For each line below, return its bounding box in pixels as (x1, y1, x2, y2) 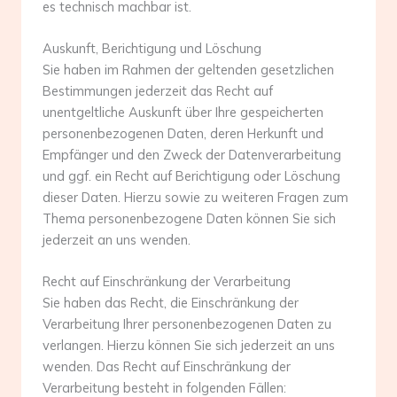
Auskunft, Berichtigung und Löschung (43, 39, 261, 57)
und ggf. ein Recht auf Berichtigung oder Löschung (43, 167, 340, 184)
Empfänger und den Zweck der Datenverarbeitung (43, 145, 341, 163)
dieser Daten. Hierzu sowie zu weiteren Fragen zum (43, 188, 348, 206)
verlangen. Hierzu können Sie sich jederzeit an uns (43, 337, 335, 354)
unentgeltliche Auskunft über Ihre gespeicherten (43, 103, 323, 121)
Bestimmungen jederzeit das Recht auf (43, 82, 273, 99)
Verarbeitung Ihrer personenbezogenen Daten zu (43, 315, 331, 333)
